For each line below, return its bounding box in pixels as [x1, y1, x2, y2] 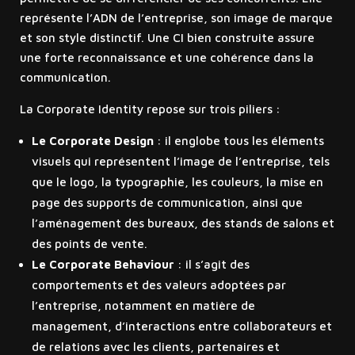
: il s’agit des [174, 258, 250, 272]
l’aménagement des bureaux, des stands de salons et [31, 216, 334, 231]
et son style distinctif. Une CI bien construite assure [19, 31, 315, 45]
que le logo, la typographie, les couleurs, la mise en [31, 175, 323, 189]
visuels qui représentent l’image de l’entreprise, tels [31, 155, 330, 169]
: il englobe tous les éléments [153, 134, 324, 148]
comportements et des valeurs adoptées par [31, 278, 286, 292]
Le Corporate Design [31, 134, 154, 148]
